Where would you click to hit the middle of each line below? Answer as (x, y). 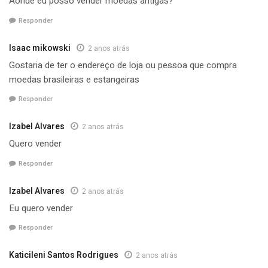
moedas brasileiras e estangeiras (74, 79)
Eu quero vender (41, 208)
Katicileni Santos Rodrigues (64, 255)
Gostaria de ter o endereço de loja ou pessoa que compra (123, 65)
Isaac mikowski (40, 48)
